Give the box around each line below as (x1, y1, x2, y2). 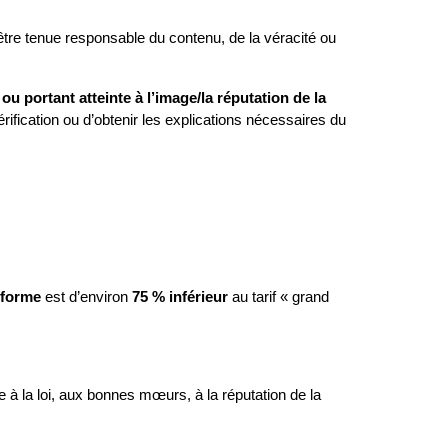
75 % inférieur (132, 289, 228, 305)
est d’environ (41, 289, 132, 305)
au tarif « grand (228, 289, 329, 305)
